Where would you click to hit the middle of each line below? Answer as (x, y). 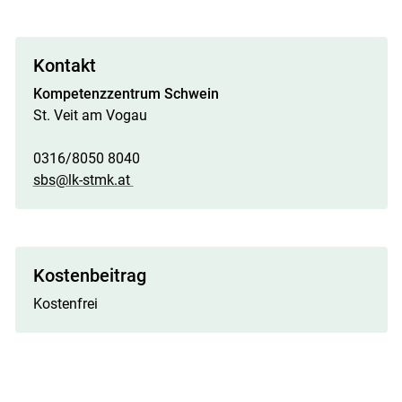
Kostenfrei (65, 303)
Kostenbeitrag (89, 275)
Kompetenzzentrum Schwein (127, 93)
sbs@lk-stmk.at (83, 179)
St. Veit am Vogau (90, 115)
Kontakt (64, 65)
